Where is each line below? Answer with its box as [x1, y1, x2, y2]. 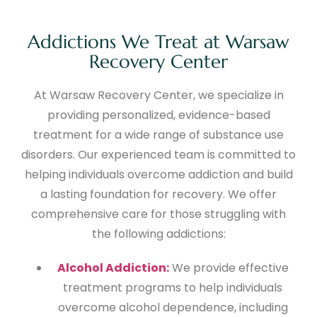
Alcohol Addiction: [57, 260, 169, 277]
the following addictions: [91, 226, 226, 243]
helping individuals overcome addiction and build [24, 166, 293, 183]
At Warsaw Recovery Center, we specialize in [33, 87, 284, 104]
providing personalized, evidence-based [47, 107, 270, 124]
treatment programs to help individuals [63, 279, 282, 296]
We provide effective [168, 260, 289, 277]
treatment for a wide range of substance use [33, 127, 284, 144]
